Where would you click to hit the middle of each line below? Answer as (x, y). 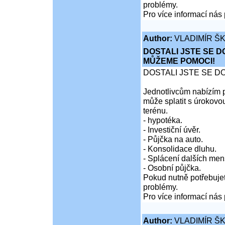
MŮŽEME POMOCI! (179, 61)
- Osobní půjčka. (172, 168)
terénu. (155, 111)
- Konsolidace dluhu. (180, 149)
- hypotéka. (162, 120)
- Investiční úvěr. (172, 130)
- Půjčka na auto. (173, 139)
